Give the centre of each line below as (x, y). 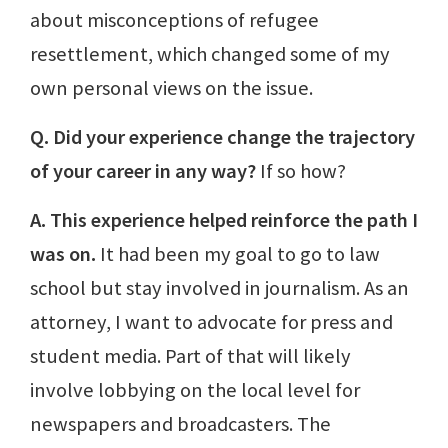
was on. (63, 253)
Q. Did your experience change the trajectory (222, 136)
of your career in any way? (143, 170)
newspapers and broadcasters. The (180, 423)
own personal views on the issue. (171, 87)
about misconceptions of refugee (174, 19)
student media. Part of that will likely (190, 355)
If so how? (301, 170)
